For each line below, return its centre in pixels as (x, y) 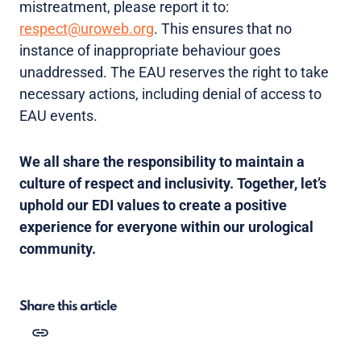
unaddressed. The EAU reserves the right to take (174, 73)
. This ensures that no (223, 29)
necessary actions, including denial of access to (170, 94)
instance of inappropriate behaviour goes (150, 51)
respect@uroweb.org (87, 29)
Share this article (68, 307)
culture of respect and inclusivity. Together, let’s (173, 184)
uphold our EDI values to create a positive (153, 205)
